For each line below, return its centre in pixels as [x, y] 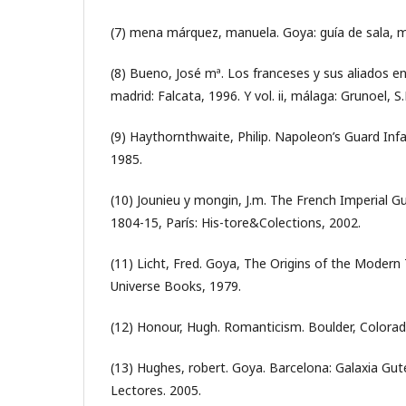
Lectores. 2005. [156, 390]
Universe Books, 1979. [176, 286]
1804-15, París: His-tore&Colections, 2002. [236, 222]
